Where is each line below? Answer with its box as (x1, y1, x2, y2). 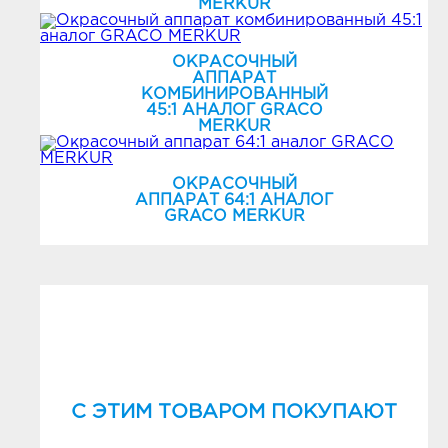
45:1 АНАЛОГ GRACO (145, 103, 323, 118)
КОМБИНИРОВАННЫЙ (140, 87, 328, 102)
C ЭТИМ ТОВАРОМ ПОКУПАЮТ (71, 403, 397, 421)
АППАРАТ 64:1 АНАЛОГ (135, 193, 333, 208)
